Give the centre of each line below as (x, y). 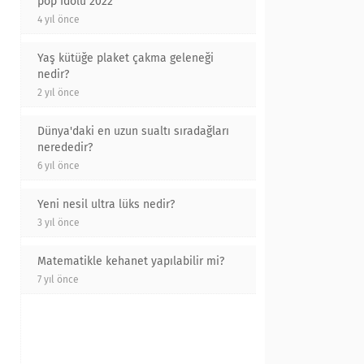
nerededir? (65, 147)
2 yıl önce (58, 93)
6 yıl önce (58, 166)
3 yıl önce (58, 223)
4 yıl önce (58, 19)
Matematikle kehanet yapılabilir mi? (131, 261)
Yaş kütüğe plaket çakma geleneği (126, 58)
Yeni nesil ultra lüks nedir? (106, 204)
